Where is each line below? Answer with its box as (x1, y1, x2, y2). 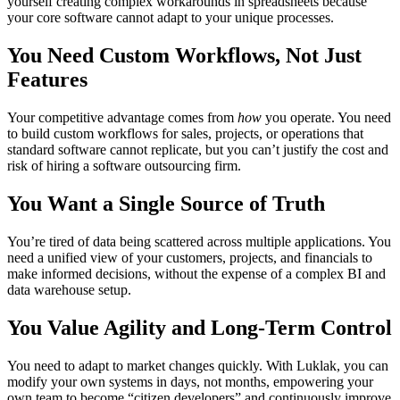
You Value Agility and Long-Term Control (7, 315, 392, 339)
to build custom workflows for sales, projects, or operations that (7, 125, 363, 141)
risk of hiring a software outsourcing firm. (7, 157, 241, 173)
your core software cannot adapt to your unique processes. (7, 9, 334, 25)
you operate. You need (262, 109, 391, 125)
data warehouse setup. (7, 281, 131, 297)
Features (7, 67, 87, 91)
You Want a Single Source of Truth (7, 191, 325, 215)
